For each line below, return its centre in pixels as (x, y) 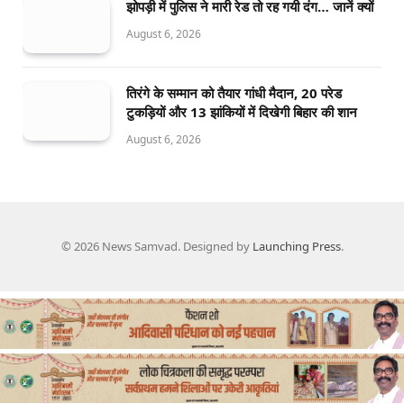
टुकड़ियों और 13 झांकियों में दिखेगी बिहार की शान (242, 112)
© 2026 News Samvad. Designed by (156, 247)
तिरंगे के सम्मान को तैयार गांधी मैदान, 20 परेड (234, 93)
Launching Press (296, 247)
